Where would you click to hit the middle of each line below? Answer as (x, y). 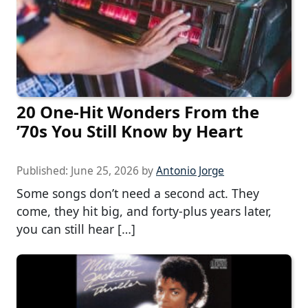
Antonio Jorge (190, 170)
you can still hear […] (76, 229)
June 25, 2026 (105, 170)
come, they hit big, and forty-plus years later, (144, 211)
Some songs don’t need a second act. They (138, 193)
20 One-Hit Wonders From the (138, 111)
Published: (44, 170)
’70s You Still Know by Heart (130, 131)
